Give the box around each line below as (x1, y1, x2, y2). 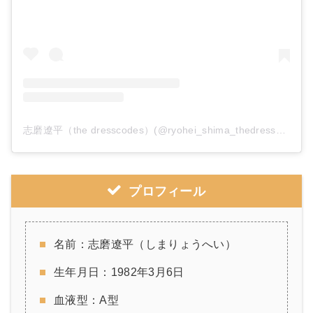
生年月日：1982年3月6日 (54, 266, 184, 279)
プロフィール (129, 184, 206, 199)
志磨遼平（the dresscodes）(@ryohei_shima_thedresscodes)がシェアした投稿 (275, 124, 286, 136)
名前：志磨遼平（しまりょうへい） (54, 238, 237, 251)
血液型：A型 (54, 294, 119, 307)
